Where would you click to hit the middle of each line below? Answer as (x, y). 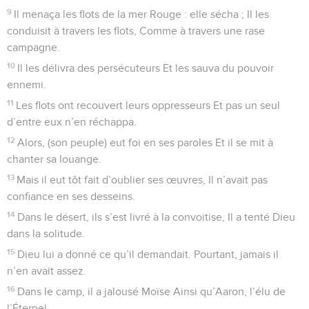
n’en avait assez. (47, 271)
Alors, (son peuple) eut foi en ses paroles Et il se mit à (146, 142)
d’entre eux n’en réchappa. (72, 122)
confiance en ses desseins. (71, 196)
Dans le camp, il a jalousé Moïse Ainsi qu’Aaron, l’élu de (152, 291)
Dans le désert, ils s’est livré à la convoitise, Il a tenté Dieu (157, 217)
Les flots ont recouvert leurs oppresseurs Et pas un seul (148, 105)
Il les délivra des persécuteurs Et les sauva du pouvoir (146, 68)
